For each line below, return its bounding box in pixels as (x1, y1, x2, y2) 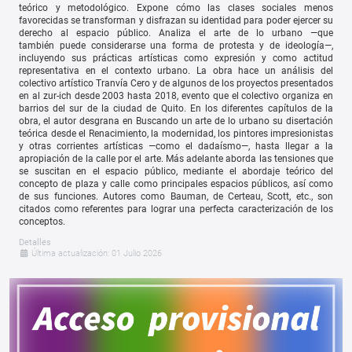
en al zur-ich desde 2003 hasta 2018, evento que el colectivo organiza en (19, 90, 333, 101)
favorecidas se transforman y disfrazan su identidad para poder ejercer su (19, 14, 333, 26)
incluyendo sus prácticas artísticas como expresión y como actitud (19, 52, 333, 64)
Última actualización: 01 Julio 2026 (31, 247, 163, 258)
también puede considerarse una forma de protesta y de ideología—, (19, 39, 333, 51)
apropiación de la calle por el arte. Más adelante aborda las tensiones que (19, 152, 333, 164)
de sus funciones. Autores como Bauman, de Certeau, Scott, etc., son (19, 190, 333, 202)
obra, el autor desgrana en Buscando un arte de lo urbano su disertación (19, 115, 333, 126)
